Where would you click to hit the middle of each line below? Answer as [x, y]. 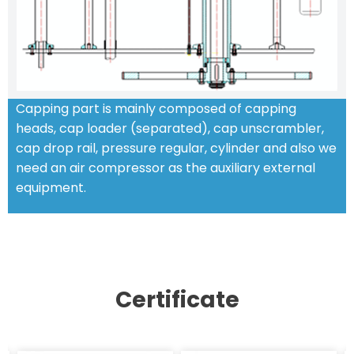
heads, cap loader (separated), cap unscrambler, [170, 129]
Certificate [177, 299]
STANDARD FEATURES [177, 240]
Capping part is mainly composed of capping [156, 109]
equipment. [51, 188]
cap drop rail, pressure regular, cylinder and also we [176, 149]
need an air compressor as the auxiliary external [166, 168]
